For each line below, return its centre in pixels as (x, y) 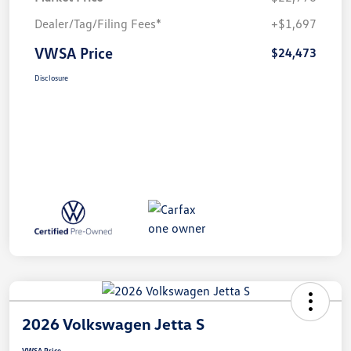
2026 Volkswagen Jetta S (113, 323)
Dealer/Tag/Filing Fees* (98, 23)
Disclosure (51, 77)
